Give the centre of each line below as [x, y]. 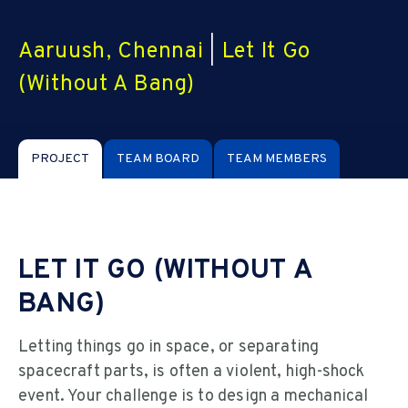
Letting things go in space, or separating [169, 348]
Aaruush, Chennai [111, 52]
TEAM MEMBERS [277, 159]
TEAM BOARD [158, 159]
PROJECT [60, 159]
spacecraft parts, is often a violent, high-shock [192, 372]
